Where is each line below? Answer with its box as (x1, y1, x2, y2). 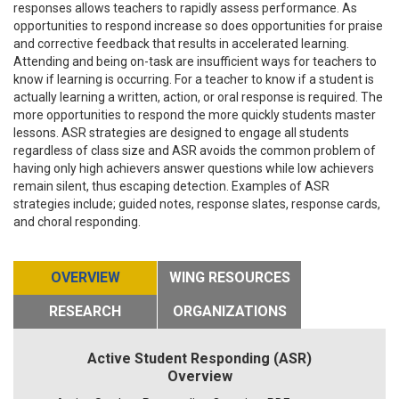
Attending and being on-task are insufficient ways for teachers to (13, 53, 377, 69)
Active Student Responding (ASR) (87, 349, 312, 367)
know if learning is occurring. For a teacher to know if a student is (13, 71, 374, 86)
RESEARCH (49, 302, 121, 320)
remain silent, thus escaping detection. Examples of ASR (13, 178, 330, 193)
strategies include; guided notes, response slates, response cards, (13, 196, 380, 211)
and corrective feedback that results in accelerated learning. (13, 36, 349, 51)
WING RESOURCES (168, 268, 290, 286)
